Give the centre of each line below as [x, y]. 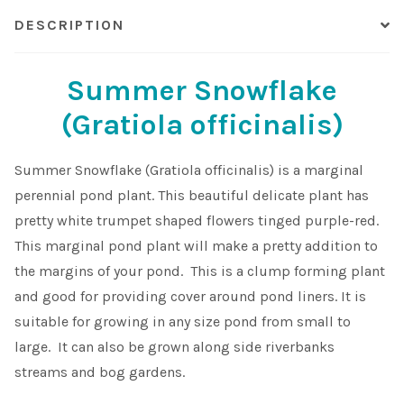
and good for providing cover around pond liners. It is [190, 297]
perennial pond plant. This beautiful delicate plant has [192, 196]
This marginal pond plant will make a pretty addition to [196, 246]
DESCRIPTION [69, 25]
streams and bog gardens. [100, 372]
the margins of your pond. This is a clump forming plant [200, 271]
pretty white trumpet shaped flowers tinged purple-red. [197, 221]
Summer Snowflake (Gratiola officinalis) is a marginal [189, 170]
